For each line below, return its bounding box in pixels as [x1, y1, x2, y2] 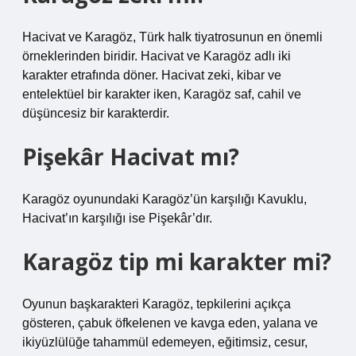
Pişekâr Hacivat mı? [22, 141, 239, 172]
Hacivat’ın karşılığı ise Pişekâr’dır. [22, 211, 212, 225]
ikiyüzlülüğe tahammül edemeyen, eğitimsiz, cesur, [22, 335, 308, 349]
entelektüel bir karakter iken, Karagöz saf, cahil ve [22, 87, 301, 101]
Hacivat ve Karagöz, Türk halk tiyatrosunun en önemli [22, 30, 323, 44]
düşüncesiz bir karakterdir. [22, 106, 169, 120]
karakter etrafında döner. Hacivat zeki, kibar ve [22, 68, 281, 82]
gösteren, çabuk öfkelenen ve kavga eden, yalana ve [22, 316, 318, 330]
